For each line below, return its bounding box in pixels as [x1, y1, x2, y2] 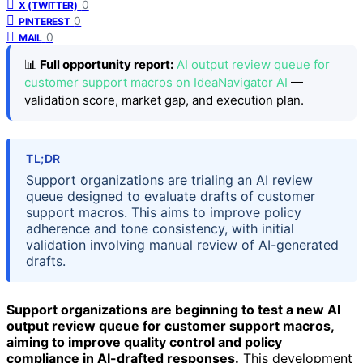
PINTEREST [19, 15, 70, 28]
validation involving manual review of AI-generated [26, 237, 339, 254]
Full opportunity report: [40, 56, 173, 72]
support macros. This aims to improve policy [26, 204, 301, 221]
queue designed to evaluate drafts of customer [26, 188, 315, 205]
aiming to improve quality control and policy [6, 334, 282, 351]
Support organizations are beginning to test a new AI [6, 301, 340, 318]
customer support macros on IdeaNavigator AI [24, 74, 288, 90]
